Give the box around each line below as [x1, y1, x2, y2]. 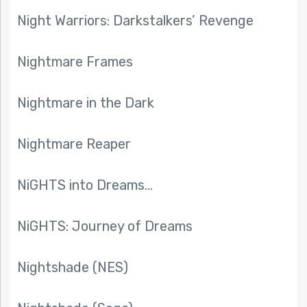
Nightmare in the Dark [17, 95, 154, 112]
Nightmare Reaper [17, 136, 131, 153]
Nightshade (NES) [17, 259, 128, 276]
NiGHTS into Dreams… [17, 177, 153, 194]
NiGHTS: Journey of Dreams [17, 218, 193, 235]
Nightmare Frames [17, 53, 133, 71]
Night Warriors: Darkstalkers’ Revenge [17, 12, 254, 29]
